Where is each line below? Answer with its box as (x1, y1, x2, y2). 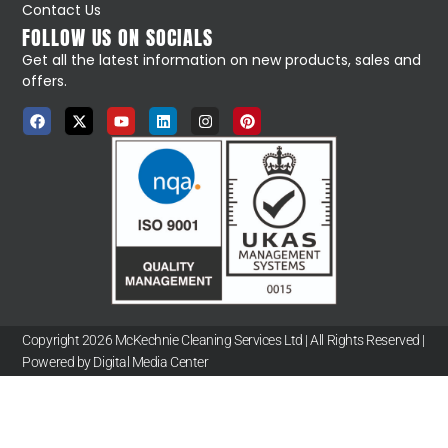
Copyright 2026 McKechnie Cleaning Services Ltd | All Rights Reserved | (22, 331, 425, 348)
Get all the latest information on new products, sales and (22, 49, 422, 70)
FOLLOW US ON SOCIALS (22, 21, 214, 53)
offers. (22, 70, 72, 91)
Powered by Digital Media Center (22, 353, 209, 370)
